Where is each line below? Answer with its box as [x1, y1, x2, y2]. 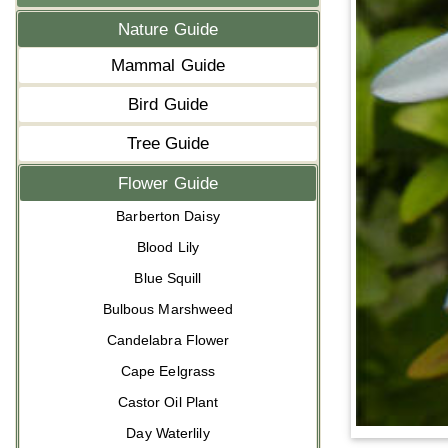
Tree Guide [126, 134, 210, 153]
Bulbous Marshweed [102, 301, 234, 317]
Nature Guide [117, 20, 219, 39]
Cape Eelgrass [120, 363, 216, 379]
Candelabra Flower [106, 332, 230, 348]
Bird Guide [128, 95, 208, 114]
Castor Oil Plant [117, 394, 219, 410]
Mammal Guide [110, 56, 226, 75]
